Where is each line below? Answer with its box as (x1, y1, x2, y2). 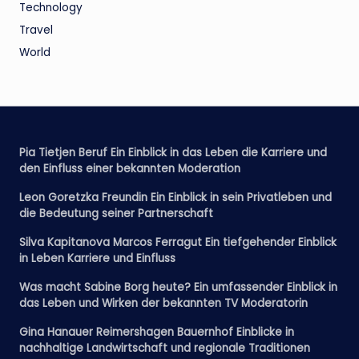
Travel (19, 22, 53, 38)
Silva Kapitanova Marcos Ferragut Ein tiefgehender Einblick (19, 235, 337, 250)
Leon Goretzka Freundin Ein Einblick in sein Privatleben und (19, 190, 332, 205)
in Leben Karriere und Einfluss (19, 251, 175, 266)
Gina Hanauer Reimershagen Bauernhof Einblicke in (19, 325, 294, 340)
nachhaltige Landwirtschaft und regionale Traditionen (19, 341, 310, 356)
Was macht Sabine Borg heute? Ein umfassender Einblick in (19, 280, 337, 295)
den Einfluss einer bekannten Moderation (19, 161, 240, 176)
